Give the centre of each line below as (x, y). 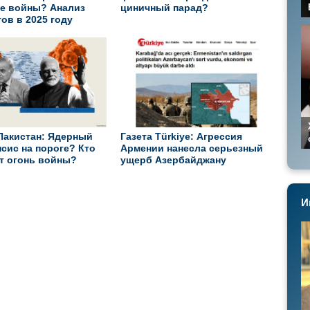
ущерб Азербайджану (173, 160)
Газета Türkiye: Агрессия (181, 136)
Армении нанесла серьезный (192, 148)
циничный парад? (164, 8)
